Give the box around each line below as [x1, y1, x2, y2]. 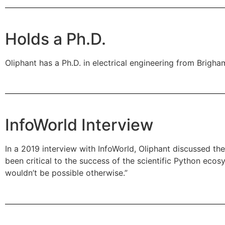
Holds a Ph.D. [5, 29, 106, 49]
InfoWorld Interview [5, 115, 153, 135]
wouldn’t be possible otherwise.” [5, 168, 128, 178]
